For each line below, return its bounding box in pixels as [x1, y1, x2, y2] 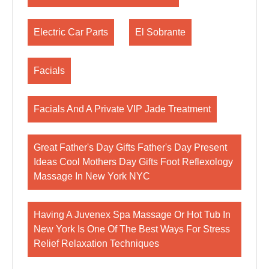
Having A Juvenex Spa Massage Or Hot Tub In [34, 210, 231, 220]
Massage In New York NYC [34, 171, 150, 181]
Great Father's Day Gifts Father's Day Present [34, 142, 227, 153]
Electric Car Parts [34, 27, 108, 37]
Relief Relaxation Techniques [34, 238, 159, 249]
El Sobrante [135, 27, 186, 37]
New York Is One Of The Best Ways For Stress [34, 224, 230, 234]
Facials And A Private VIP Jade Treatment [34, 104, 211, 114]
